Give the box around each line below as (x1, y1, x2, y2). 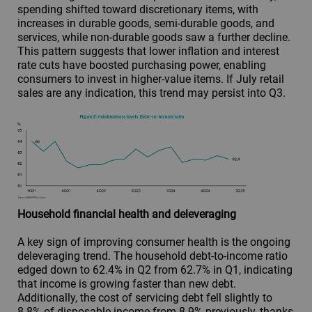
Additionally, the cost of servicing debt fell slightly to (17, 291, 272, 305)
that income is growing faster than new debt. (17, 277, 236, 291)
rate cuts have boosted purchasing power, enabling (17, 58, 266, 72)
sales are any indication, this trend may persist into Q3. (17, 86, 286, 100)
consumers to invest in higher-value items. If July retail (17, 72, 284, 86)
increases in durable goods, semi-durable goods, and (17, 16, 274, 30)
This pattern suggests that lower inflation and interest (17, 44, 279, 58)
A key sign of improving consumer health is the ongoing (17, 235, 290, 249)
